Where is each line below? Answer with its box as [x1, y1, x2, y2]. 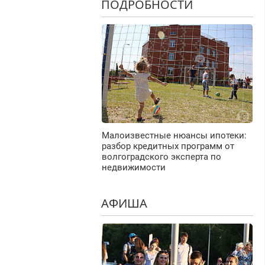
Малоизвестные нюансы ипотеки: [101, 130, 247, 141]
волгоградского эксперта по [101, 151, 221, 163]
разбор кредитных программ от [101, 141, 234, 152]
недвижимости [101, 162, 166, 173]
